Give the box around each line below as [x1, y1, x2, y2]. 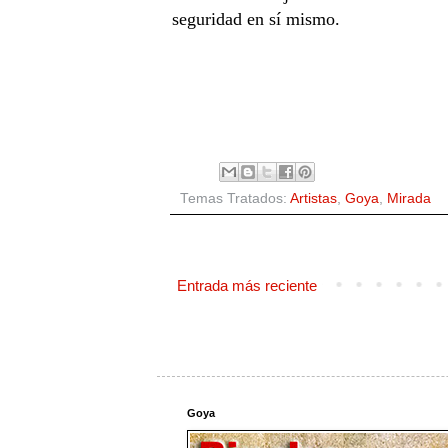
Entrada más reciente [176, 276, 317, 294]
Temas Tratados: [179, 190, 290, 206]
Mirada [386, 190, 431, 206]
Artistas [289, 190, 337, 206]
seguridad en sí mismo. [171, 8, 340, 29]
